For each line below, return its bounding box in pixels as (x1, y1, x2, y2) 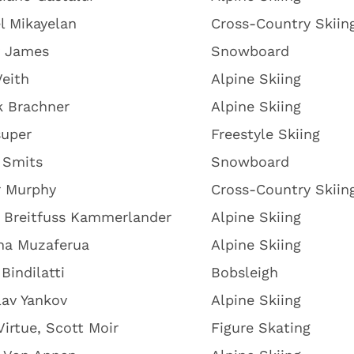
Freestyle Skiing (211, 126, 320, 142)
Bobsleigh (211, 264, 278, 281)
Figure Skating (211, 319, 311, 336)
